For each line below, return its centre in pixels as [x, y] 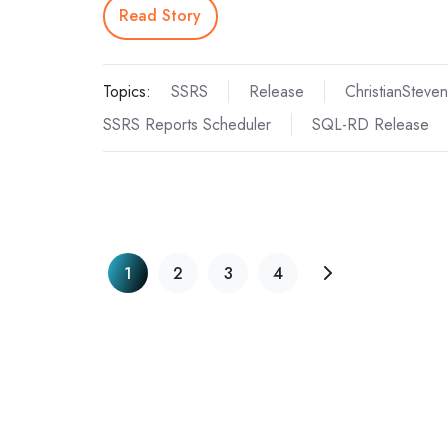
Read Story [160, 16]
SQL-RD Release [370, 124]
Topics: [127, 91]
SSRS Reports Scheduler [187, 124]
